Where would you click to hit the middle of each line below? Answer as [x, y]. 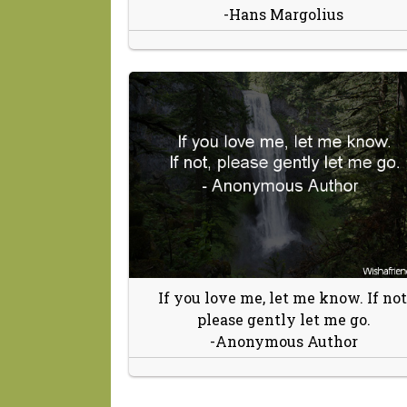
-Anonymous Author [283, 341]
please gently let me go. [283, 319]
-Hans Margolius [283, 14]
